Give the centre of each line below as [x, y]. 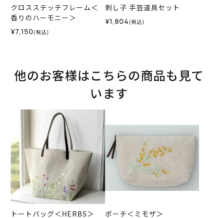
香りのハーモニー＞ [44, 18]
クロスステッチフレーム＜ [55, 8]
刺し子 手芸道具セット [142, 8]
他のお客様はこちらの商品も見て [109, 75]
